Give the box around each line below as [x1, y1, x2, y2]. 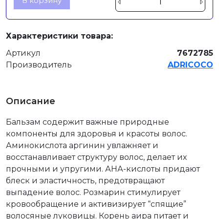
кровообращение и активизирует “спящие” [6, 199, 186, 209]
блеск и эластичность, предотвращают [6, 176, 165, 185]
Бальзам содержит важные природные [6, 117, 169, 127]
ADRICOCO [168, 60, 213, 69]
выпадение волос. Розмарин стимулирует [6, 188, 180, 197]
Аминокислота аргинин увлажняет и [6, 141, 158, 150]
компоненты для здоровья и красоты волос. [6, 129, 187, 138]
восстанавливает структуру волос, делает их [6, 153, 187, 162]
